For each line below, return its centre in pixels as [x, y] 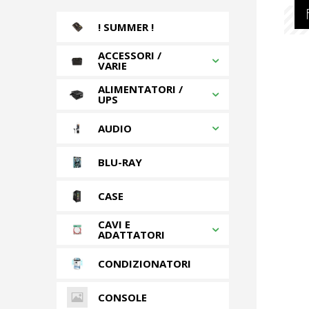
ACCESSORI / [130, 55]
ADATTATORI [131, 235]
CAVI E [114, 224]
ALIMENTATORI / [140, 89]
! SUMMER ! [126, 27]
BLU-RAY [120, 162]
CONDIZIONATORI [144, 263]
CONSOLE [122, 297]
